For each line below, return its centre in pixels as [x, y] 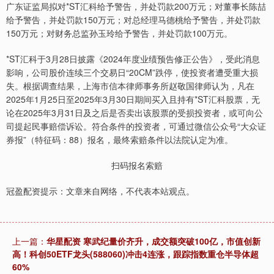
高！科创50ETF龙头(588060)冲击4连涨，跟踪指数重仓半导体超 [135, 254]
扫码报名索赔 [137, 165]
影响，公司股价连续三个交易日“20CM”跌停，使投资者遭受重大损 [132, 72]
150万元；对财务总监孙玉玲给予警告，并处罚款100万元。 [119, 33]
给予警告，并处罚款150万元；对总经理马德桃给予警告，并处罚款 [133, 19]
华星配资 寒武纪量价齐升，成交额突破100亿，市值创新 [154, 241]
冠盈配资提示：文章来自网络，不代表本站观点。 [100, 191]
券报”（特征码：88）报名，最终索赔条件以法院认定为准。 [120, 139]
